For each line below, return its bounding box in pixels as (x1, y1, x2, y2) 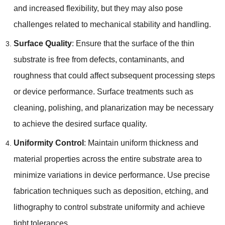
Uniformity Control (13, 138, 84, 147)
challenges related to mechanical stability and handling (13, 20, 209, 29)
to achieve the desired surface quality (13, 119, 145, 128)
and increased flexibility (13, 4, 97, 13)
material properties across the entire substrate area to (13, 154, 202, 163)
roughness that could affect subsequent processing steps (13, 71, 215, 80)
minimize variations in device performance (13, 170, 163, 179)
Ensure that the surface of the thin (75, 39, 194, 48)
